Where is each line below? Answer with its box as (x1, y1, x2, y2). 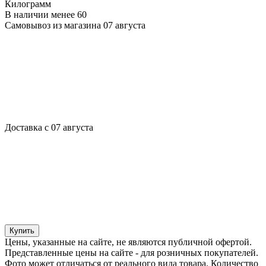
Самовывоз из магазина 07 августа (5, 20, 145, 30)
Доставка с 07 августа (5, 122, 93, 132)
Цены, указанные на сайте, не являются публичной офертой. (5, 236, 252, 247)
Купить (9, 226, 34, 235)
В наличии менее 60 (5, 9, 87, 20)
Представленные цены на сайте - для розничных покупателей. (5, 247, 258, 258)
